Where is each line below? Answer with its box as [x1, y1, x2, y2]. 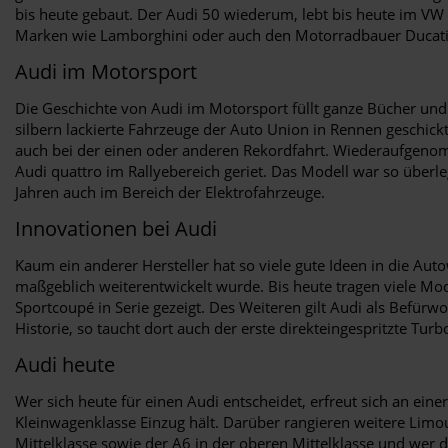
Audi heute [15, 350, 115, 378]
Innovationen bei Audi [15, 214, 217, 242]
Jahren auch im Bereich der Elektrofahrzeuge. [15, 181, 325, 202]
